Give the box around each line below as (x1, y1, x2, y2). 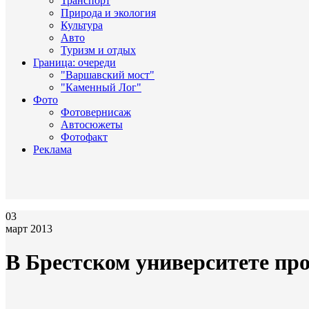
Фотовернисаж (61, 106, 131, 118)
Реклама (33, 143, 72, 155)
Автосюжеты (61, 119, 123, 130)
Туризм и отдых (61, 44, 136, 56)
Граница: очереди (33, 57, 116, 68)
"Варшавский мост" (61, 69, 154, 81)
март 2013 (6, 223, 52, 235)
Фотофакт (61, 131, 108, 143)
